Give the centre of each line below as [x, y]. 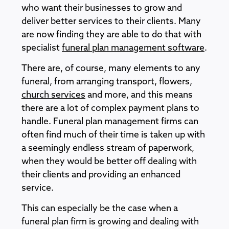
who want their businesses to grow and [102, 8]
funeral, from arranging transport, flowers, [107, 82]
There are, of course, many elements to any [111, 68]
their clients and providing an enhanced [101, 175]
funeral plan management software [133, 48]
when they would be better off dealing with [109, 162]
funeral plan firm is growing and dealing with [110, 222]
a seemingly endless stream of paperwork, [108, 148]
